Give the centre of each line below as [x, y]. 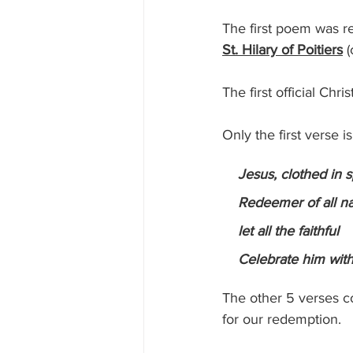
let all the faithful [288, 231]
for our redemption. [286, 320]
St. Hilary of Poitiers [282, 50]
